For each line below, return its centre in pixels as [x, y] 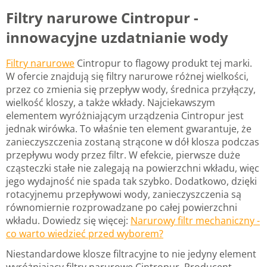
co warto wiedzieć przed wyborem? [85, 233]
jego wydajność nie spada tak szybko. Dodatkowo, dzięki [131, 181]
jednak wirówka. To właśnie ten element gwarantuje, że [129, 128]
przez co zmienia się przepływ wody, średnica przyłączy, [131, 89]
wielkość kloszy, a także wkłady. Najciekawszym [111, 102]
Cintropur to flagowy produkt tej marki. [163, 63]
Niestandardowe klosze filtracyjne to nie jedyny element [131, 254]
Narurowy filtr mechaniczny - [195, 220]
